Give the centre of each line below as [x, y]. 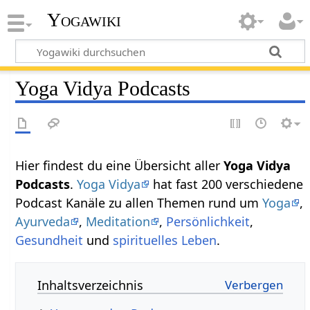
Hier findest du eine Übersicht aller [120, 165]
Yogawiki [84, 20]
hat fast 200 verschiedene [227, 184]
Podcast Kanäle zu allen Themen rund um [139, 202]
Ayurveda [43, 221]
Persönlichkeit [208, 221]
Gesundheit [49, 240]
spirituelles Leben [165, 240]
